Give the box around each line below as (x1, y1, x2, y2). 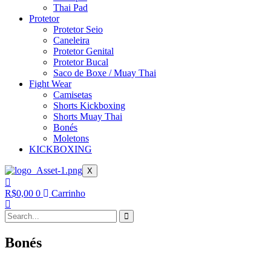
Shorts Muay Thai (53, 111, 122, 122)
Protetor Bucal (53, 57, 108, 68)
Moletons (53, 133, 89, 144)
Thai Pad (53, 2, 88, 13)
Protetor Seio (53, 24, 103, 35)
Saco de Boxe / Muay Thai (53, 68, 156, 79)
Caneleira (53, 35, 90, 46)
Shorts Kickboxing (53, 100, 125, 111)
